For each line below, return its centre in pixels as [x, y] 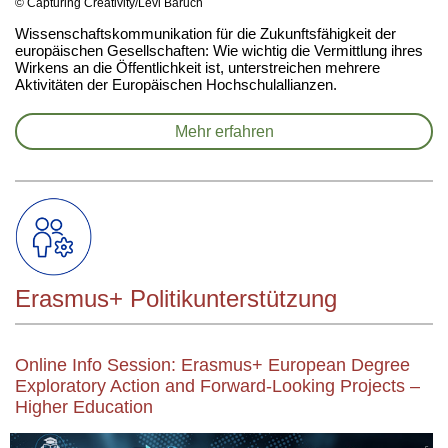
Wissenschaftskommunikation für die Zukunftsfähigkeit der [205, 33]
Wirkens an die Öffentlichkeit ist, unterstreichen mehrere [197, 67]
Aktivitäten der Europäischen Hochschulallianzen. [176, 84]
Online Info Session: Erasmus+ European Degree [212, 365]
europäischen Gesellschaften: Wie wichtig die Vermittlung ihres [219, 50]
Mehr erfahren [224, 131]
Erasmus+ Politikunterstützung [176, 298]
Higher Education [84, 407]
